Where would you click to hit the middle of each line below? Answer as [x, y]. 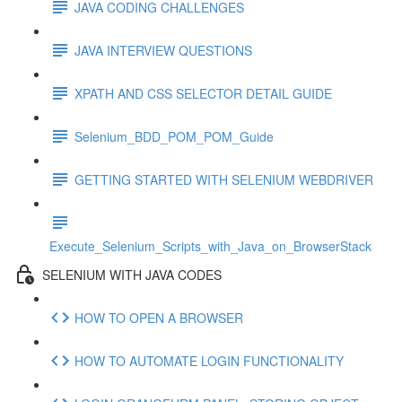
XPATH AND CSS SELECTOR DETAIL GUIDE [203, 93]
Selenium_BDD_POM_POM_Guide [174, 136]
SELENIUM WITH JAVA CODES [132, 274]
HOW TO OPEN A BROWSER [159, 317]
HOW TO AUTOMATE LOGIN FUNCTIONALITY [209, 360]
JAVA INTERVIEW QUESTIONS [163, 50]
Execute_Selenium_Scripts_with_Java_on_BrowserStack [210, 246]
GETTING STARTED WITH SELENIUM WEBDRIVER [224, 179]
